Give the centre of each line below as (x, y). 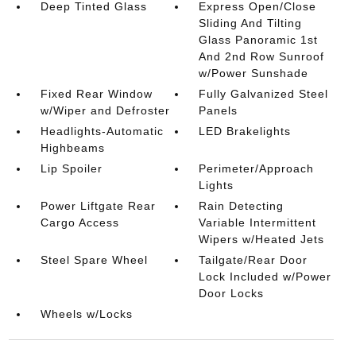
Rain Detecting (242, 206)
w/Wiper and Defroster (105, 110)
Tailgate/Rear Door (253, 260)
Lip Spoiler (71, 168)
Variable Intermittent (258, 222)
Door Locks (232, 293)
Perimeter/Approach (257, 168)
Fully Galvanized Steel (264, 94)
